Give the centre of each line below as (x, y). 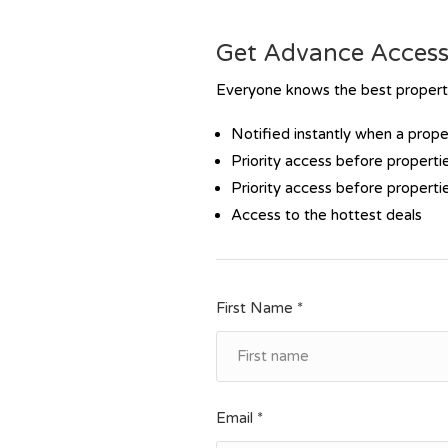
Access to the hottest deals (327, 215)
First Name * (260, 308)
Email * (240, 418)
